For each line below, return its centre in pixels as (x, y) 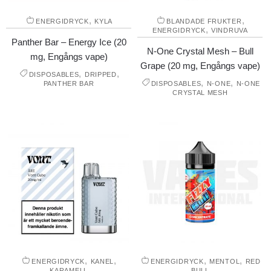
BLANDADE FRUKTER (204, 21)
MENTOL (225, 262)
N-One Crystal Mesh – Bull (200, 51)
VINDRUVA (230, 31)
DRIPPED (100, 75)
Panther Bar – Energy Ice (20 (69, 42)
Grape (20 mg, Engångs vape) (200, 66)
